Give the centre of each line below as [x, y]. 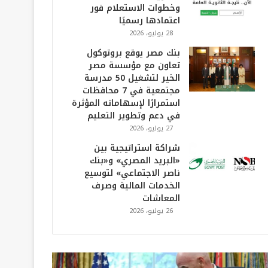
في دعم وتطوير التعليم [133, 116]
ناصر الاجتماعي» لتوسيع [132, 173]
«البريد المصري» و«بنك [135, 161]
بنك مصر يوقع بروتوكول [133, 53]
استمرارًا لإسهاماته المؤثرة [126, 103]
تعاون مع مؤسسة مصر [134, 66]
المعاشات [161, 198]
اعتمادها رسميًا [149, 21]
